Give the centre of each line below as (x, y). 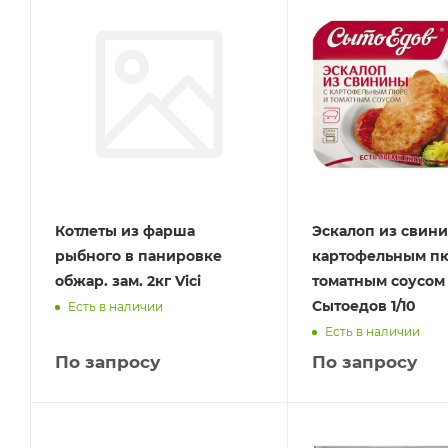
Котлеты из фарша (125, 230)
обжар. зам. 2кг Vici (128, 280)
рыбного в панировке (138, 255)
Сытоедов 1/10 (363, 305)
